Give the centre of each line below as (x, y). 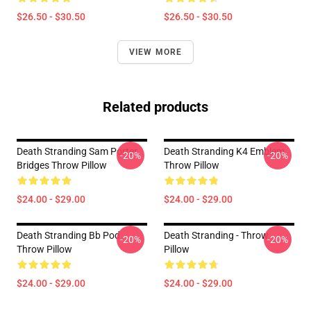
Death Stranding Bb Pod (68, 235)
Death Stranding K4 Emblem (224, 151)
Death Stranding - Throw (216, 235)
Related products (155, 107)
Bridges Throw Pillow (62, 165)
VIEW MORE (155, 52)
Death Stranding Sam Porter (77, 151)
